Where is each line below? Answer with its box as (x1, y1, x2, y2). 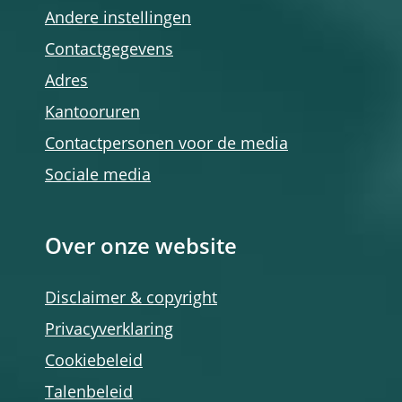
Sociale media (45, 168, 151, 184)
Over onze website (45, 238, 237, 259)
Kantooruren (45, 105, 140, 121)
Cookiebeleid (45, 354, 143, 370)
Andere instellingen (45, 11, 191, 27)
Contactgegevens (45, 42, 173, 58)
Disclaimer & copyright (45, 291, 217, 307)
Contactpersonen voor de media (45, 136, 288, 153)
